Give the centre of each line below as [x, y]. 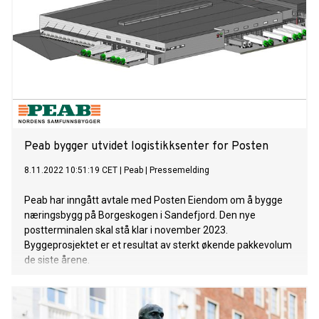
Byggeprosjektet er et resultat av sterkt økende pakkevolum [158, 245]
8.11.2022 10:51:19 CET [71, 171]
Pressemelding [179, 171]
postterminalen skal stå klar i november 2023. [126, 230]
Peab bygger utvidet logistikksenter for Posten [146, 147]
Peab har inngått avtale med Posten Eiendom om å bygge [153, 200]
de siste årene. [57, 260]
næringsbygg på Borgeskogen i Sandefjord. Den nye [140, 215]
